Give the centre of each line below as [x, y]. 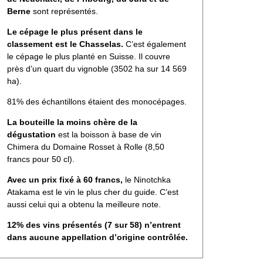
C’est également [155, 44]
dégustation [31, 134]
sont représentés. [64, 11]
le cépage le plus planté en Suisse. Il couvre [89, 56]
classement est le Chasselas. [65, 44]
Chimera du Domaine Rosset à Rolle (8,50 [86, 146]
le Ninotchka [148, 179]
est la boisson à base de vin [109, 134]
